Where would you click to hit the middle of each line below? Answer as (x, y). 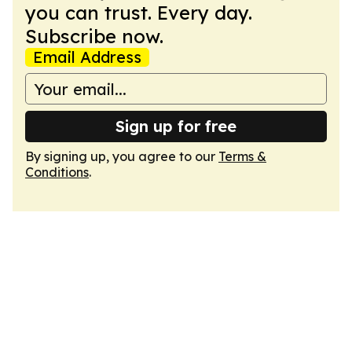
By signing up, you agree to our (122, 156)
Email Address (87, 57)
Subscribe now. (94, 36)
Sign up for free (176, 126)
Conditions (57, 172)
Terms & (242, 156)
